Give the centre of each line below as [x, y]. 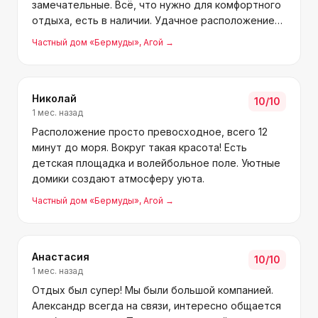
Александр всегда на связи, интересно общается [157, 306]
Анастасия [61, 257]
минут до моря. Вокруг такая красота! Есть [139, 147]
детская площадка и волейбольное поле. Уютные [156, 163]
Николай [54, 98]
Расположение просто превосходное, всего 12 [150, 132]
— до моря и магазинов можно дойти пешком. [147, 36]
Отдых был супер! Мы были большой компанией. [153, 290]
